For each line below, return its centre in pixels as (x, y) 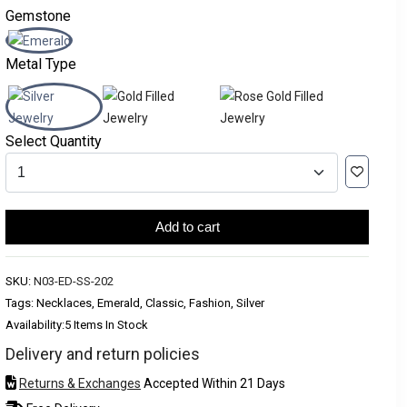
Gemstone (38, 16)
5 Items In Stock (106, 325)
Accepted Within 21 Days (213, 383)
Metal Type (41, 64)
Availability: (35, 325)
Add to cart (187, 227)
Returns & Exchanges (80, 383)
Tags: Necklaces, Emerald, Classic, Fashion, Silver (135, 303)
